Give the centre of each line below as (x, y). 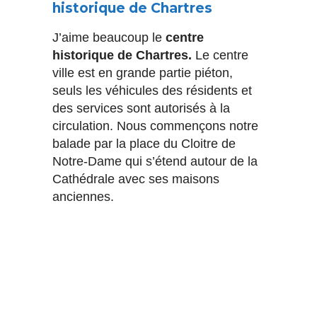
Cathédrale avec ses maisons (136, 179)
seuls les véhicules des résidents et (152, 91)
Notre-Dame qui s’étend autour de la (155, 162)
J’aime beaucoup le (109, 38)
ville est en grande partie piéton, (143, 73)
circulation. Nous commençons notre (155, 126)
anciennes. (83, 197)
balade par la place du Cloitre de (144, 144)
